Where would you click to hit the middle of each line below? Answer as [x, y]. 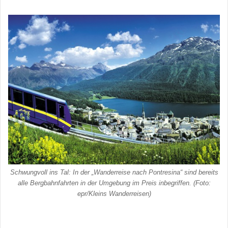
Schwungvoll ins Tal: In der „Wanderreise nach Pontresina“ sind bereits [114, 173]
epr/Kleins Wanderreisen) [114, 194]
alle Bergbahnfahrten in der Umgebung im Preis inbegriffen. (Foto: [114, 183]
